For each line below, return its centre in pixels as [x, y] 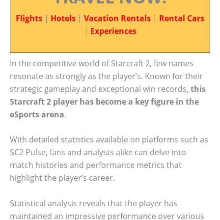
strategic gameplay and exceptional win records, [100, 89]
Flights [29, 18]
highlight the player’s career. [62, 178]
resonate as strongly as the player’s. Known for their [106, 76]
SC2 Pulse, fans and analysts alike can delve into [98, 152]
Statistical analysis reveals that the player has [94, 203]
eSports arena [37, 114]
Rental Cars [182, 18]
